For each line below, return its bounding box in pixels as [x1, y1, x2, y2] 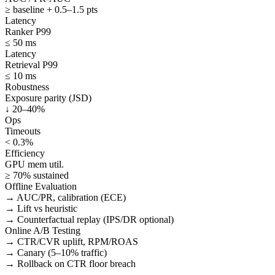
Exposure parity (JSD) [5, 92, 91, 103]
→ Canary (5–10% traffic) [5, 247, 107, 258]
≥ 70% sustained [5, 169, 69, 180]
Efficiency [5, 147, 45, 158]
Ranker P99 [5, 26, 51, 37]
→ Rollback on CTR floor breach [5, 258, 136, 269]
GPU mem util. [5, 158, 64, 169]
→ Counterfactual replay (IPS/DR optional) [5, 214, 174, 225]
